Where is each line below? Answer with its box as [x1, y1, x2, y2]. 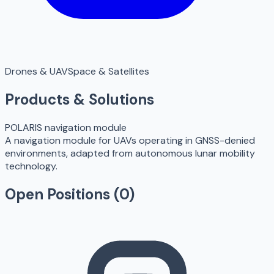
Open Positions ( [5, 185, 119, 204]
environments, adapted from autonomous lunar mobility [5, 147, 255, 160]
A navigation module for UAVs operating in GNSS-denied [5, 134, 255, 147]
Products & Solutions [5, 90, 154, 109]
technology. [5, 160, 57, 173]
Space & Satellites [68, 65, 149, 78]
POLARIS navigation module [5, 121, 127, 135]
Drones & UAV [5, 65, 68, 78]
